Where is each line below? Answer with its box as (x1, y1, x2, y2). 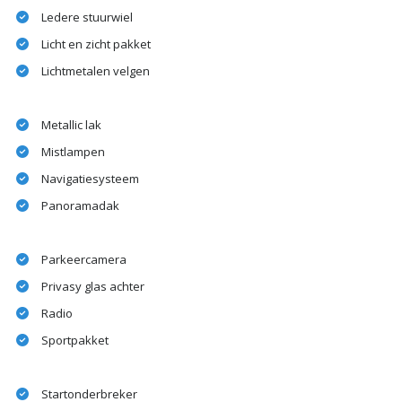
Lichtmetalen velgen (41, 63, 150, 80)
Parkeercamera (41, 251, 127, 268)
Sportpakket (41, 332, 109, 349)
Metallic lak (41, 117, 101, 134)
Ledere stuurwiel (41, 9, 133, 26)
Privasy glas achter (41, 278, 144, 295)
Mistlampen (41, 144, 105, 161)
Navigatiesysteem (41, 170, 139, 188)
